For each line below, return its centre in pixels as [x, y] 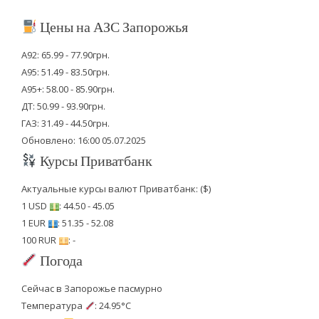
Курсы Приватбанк [95, 161]
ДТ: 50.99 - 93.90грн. [63, 106]
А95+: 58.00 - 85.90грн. [68, 89]
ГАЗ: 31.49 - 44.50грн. [65, 124]
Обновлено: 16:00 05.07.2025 [83, 141]
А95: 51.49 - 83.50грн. [65, 72]
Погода [60, 260]
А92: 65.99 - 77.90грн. [65, 55]
